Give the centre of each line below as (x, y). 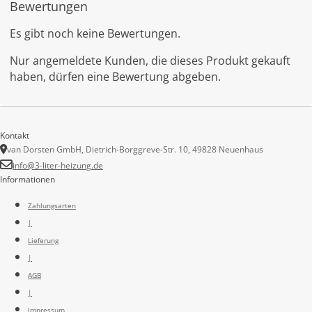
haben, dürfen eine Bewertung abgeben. (115, 77)
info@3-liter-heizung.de (58, 165)
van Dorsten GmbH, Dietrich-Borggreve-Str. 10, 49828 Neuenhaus (135, 149)
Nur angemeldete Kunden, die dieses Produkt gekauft (150, 61)
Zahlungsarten (52, 205)
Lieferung (43, 240)
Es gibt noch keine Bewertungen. (95, 34)
